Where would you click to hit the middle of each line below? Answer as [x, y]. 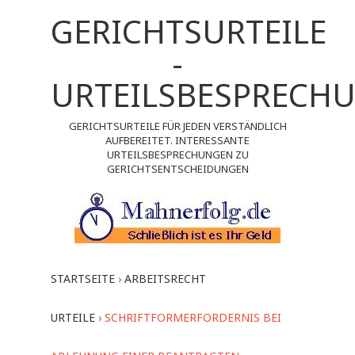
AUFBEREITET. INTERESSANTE [177, 140]
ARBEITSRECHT [165, 279]
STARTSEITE [83, 279]
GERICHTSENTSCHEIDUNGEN [177, 169]
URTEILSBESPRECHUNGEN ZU [177, 155]
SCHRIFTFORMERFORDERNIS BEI [193, 317]
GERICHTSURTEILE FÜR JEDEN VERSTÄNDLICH [177, 126]
